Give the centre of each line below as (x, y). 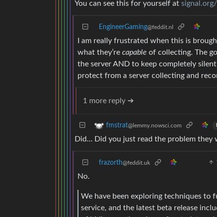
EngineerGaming (123, 27)
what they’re (100, 52)
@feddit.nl (160, 27)
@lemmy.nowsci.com (155, 125)
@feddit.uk (136, 163)
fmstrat (117, 125)
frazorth (111, 163)
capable (134, 52)
